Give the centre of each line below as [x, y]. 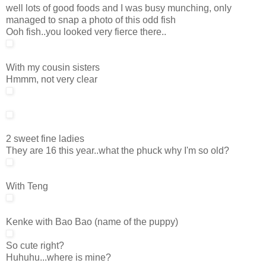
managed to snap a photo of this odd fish [91, 20]
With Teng [27, 186]
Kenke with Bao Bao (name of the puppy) [92, 221]
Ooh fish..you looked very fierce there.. [86, 31]
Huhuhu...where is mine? [58, 257]
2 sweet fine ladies [45, 138]
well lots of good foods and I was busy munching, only [119, 8]
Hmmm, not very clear [52, 79]
